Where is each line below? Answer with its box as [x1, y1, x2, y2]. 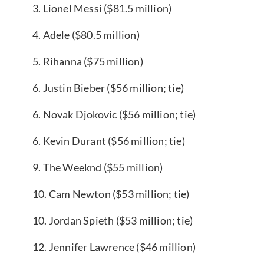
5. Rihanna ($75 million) [32, 54, 143, 68]
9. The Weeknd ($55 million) [32, 160, 163, 174]
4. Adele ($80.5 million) [32, 28, 140, 41]
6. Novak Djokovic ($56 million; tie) [32, 107, 196, 121]
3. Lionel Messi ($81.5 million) [32, 1, 172, 15]
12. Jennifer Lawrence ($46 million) [32, 240, 196, 253]
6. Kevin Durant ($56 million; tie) [32, 134, 185, 147]
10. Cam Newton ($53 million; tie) [32, 187, 190, 200]
